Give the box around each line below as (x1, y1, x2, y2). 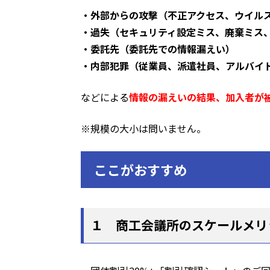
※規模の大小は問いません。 (81, 121, 207, 136)
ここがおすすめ (94, 159, 187, 179)
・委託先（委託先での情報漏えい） (81, 41, 236, 56)
